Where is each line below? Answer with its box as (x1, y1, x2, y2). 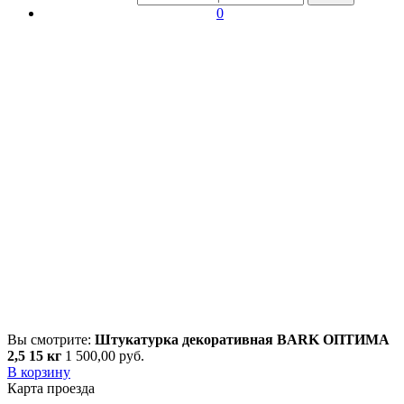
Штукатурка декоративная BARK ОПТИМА (95, 332, 390, 348)
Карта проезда (7, 381, 95, 397)
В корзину (7, 364, 70, 381)
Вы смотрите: (7, 332, 95, 348)
